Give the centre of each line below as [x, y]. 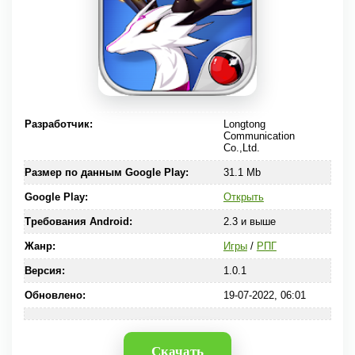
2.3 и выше [249, 221]
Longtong [244, 124]
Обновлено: [55, 295]
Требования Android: [78, 221]
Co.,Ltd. [241, 148]
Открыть [243, 197]
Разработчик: [59, 124]
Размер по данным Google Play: [107, 172]
